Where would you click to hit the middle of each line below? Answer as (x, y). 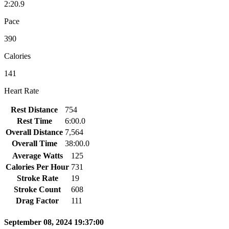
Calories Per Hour (37, 167)
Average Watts (37, 155)
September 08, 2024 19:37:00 (54, 222)
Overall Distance (34, 132)
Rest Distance (34, 109)
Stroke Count (37, 189)
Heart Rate (21, 90)
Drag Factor (37, 200)
